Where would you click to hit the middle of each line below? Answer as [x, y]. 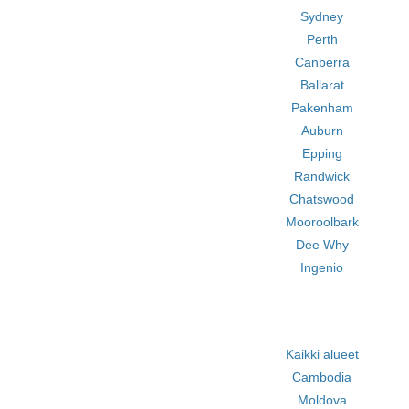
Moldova [322, 400]
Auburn [322, 131]
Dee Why [322, 245]
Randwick [322, 176]
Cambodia [322, 377]
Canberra [322, 62]
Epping [322, 153]
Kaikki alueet [322, 354]
